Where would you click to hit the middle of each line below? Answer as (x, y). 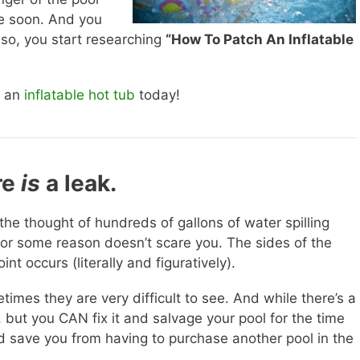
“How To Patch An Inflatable (259, 40)
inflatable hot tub (79, 94)
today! (157, 94)
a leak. (78, 183)
